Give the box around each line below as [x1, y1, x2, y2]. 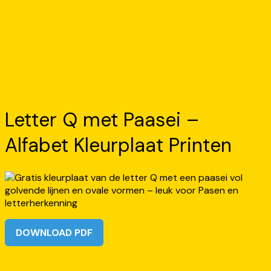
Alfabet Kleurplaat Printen [5, 132, 232, 158]
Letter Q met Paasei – [5, 107, 199, 133]
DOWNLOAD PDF [16, 226, 93, 239]
